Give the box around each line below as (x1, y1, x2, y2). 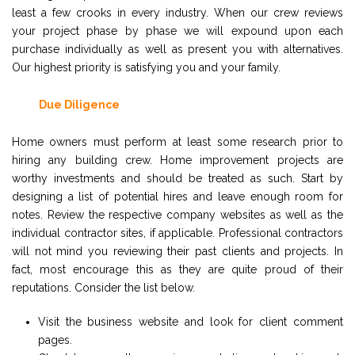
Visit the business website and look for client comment (37, 315, 343, 328)
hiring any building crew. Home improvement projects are (12, 153, 343, 166)
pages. (37, 333, 72, 346)
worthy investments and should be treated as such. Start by (12, 171, 343, 185)
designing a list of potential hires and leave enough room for (12, 189, 343, 203)
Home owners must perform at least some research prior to (12, 135, 343, 148)
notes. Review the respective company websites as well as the (12, 208, 343, 221)
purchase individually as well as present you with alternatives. (12, 42, 343, 55)
